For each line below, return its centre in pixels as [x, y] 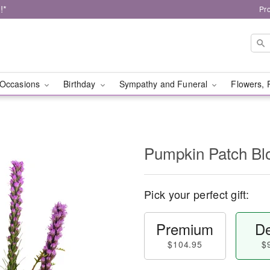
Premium [185, 229]
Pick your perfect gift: [196, 194]
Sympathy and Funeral [165, 84]
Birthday [81, 84]
